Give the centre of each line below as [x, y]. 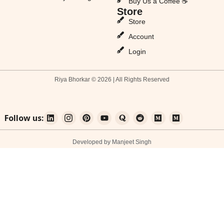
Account [141, 36]
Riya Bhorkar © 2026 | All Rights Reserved [112, 79]
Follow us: [24, 118]
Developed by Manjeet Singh [112, 142]
